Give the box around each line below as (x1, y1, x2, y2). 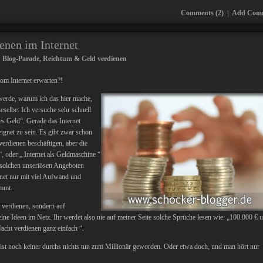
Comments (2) (181, 9, 224, 17)
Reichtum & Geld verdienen (43, 55, 127, 63)
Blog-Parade (2, 55, 39, 63)
